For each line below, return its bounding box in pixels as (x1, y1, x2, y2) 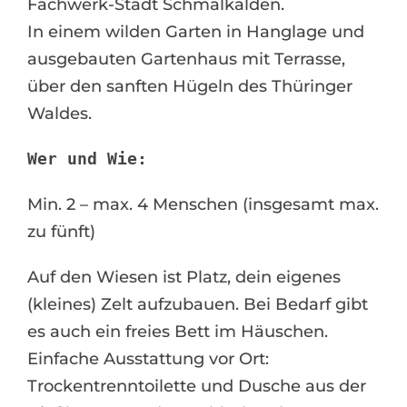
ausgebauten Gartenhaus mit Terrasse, (27, 49, 345, 69)
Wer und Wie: (27, 149, 147, 168)
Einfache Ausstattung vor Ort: (27, 349, 269, 369)
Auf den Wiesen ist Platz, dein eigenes (27, 267, 341, 287)
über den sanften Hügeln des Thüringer (27, 76, 352, 96)
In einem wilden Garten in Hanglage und (27, 22, 364, 42)
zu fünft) (27, 222, 95, 242)
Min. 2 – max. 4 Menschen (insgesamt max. (27, 194, 379, 214)
